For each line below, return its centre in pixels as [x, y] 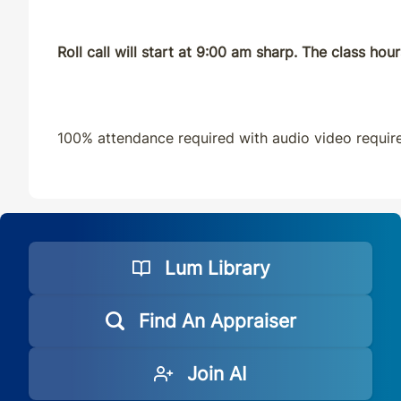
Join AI [217, 374]
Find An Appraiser [217, 321]
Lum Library [217, 268]
